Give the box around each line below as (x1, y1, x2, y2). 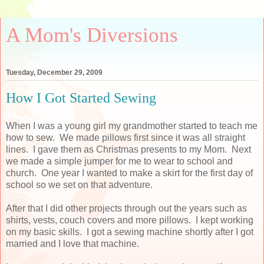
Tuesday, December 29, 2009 (6, 68, 103, 77)
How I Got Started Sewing (6, 90, 156, 106)
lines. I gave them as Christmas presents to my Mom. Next (6, 144, 251, 154)
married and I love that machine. (6, 238, 139, 249)
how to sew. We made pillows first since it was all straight (6, 132, 245, 143)
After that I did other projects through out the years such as (6, 203, 247, 213)
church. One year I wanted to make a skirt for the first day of (6, 167, 253, 178)
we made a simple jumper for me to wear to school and (6, 156, 233, 166)
